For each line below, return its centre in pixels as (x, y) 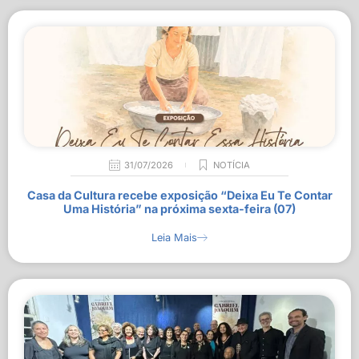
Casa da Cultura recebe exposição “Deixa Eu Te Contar (179, 195)
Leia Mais (174, 238)
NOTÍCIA (232, 165)
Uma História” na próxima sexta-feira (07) (179, 209)
